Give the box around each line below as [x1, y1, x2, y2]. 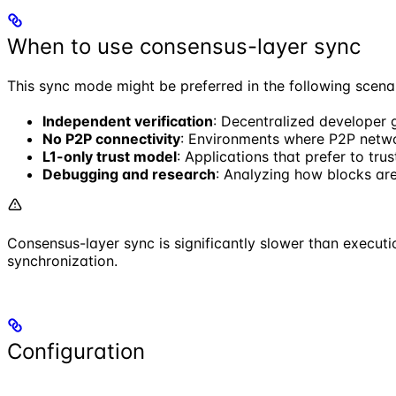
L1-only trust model [42, 147, 177, 165]
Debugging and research [42, 164, 216, 183]
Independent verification [42, 111, 213, 130]
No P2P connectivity [42, 129, 180, 148]
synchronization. [7, 251, 118, 270]
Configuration [7, 338, 145, 364]
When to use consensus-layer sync [7, 33, 361, 59]
